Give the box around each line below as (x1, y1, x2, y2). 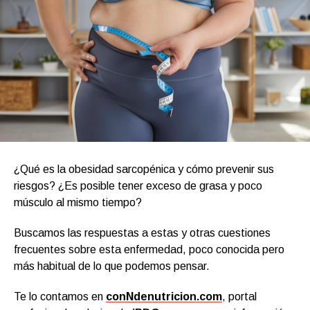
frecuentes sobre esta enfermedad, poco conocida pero (14, 243, 284, 255)
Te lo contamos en (14, 290, 106, 302)
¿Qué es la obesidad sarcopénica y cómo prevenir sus (14, 163, 274, 175)
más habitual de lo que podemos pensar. (14, 259, 210, 272)
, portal (222, 290, 257, 302)
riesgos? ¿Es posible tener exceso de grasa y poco (14, 179, 262, 192)
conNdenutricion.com (106, 290, 222, 302)
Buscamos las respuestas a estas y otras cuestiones (14, 226, 271, 239)
